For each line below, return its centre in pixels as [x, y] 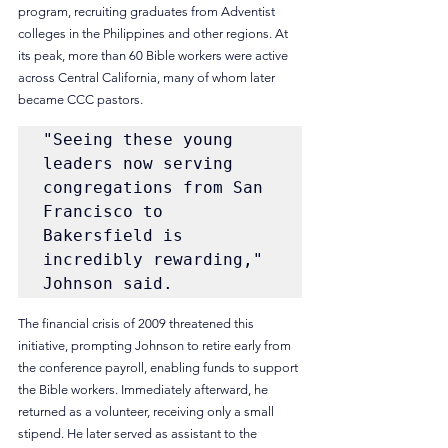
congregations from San [153, 188]
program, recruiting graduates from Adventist [148, 12]
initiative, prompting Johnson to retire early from [156, 346]
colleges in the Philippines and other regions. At [154, 34]
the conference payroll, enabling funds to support [159, 368]
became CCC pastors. [80, 100]
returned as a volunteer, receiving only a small [147, 412]
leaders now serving [138, 164]
